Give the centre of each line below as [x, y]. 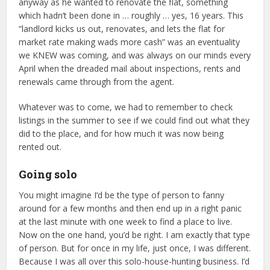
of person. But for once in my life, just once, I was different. [135, 248]
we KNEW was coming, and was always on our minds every [135, 55]
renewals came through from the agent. [97, 82]
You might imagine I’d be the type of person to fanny [122, 195]
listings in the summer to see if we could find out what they [134, 120]
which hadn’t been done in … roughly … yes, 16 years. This [131, 15]
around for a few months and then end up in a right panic [130, 208]
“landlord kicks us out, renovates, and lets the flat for [122, 29]
